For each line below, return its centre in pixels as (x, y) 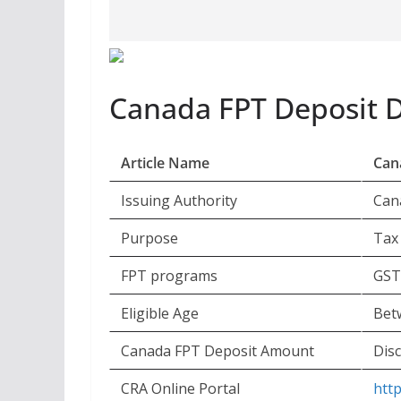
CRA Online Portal (180, 388)
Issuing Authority (179, 200)
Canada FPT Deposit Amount (218, 350)
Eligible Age (160, 313)
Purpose (149, 238)
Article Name (165, 162)
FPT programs (169, 275)
